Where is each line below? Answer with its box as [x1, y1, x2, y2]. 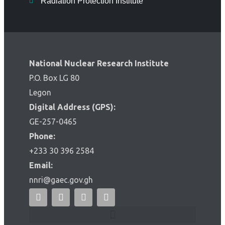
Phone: [29, 132, 55, 141]
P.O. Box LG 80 [29, 73, 79, 83]
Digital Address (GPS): [29, 102, 116, 112]
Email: [29, 161, 53, 170]
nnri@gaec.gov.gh [29, 175, 95, 185]
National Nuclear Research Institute [29, 59, 169, 68]
